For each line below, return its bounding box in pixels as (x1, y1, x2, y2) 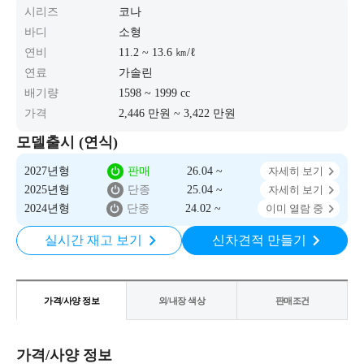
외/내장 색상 (158, 296, 206, 305)
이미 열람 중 (265, 202, 323, 214)
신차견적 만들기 (211, 233, 306, 247)
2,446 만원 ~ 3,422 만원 (119, 107, 236, 119)
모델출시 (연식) (16, 134, 118, 150)
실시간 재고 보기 (44, 233, 142, 247)
